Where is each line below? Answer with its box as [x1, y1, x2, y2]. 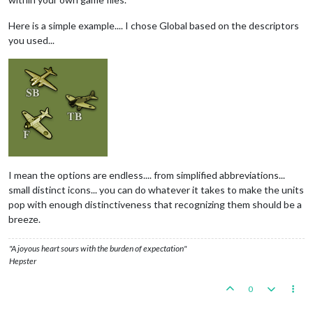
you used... [8, 34, 54, 46]
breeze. [8, 212, 41, 225]
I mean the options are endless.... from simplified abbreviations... [8, 168, 285, 181]
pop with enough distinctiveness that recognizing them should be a [8, 198, 302, 210]
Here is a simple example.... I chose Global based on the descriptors [8, 19, 299, 31]
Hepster [9, 255, 36, 266]
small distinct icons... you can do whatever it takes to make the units [8, 183, 304, 196]
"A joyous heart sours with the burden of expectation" [9, 242, 187, 254]
